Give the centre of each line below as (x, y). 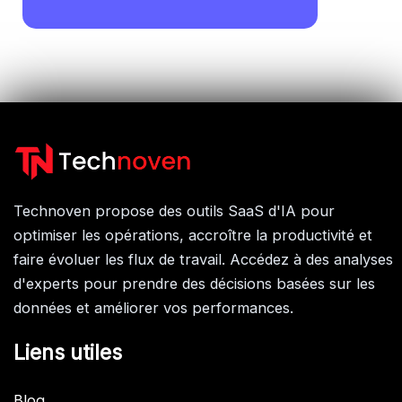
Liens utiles (68, 353)
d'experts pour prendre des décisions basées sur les (194, 283)
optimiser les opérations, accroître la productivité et (193, 235)
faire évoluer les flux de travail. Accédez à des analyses (203, 259)
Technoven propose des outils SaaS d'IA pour (174, 210)
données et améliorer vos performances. (153, 307)
